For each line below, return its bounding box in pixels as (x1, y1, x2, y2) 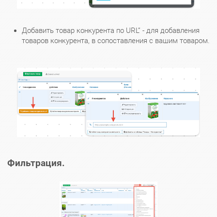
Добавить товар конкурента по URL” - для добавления (22, 26, 200, 35)
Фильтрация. (7, 157, 65, 169)
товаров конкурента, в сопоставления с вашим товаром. (22, 36, 210, 45)
